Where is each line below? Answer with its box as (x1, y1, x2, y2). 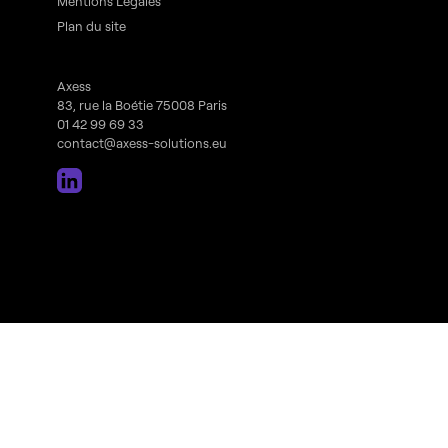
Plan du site (56, 18, 126, 35)
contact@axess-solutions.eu (56, 135, 227, 152)
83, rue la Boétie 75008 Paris (56, 97, 227, 114)
